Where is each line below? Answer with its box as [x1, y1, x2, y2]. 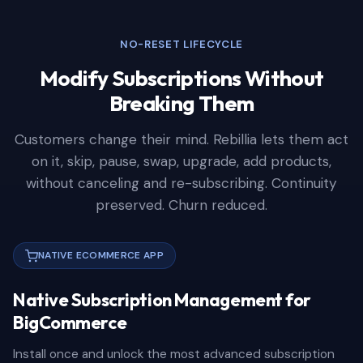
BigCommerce [13, 311, 127, 334]
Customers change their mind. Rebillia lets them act [15, 130, 348, 148]
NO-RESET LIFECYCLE [120, 37, 243, 51]
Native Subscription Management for [13, 288, 312, 311]
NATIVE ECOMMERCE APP [38, 249, 164, 262]
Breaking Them [109, 90, 254, 117]
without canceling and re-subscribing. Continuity [26, 174, 337, 192]
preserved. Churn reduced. [96, 196, 267, 214]
